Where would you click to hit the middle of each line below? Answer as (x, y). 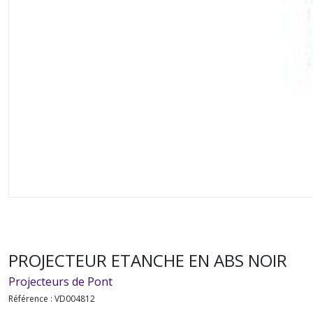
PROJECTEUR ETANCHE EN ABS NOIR (148, 260)
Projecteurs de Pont (60, 282)
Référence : (31, 299)
